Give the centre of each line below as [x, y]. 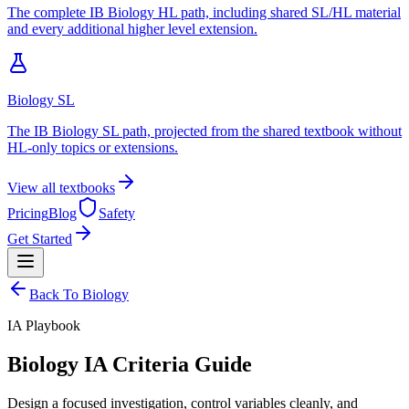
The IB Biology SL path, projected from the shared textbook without [204, 131]
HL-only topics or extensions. [93, 147]
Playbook [51, 325]
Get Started [40, 239]
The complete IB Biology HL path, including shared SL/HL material [204, 12]
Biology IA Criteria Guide [130, 364]
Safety [117, 213]
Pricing [28, 213]
